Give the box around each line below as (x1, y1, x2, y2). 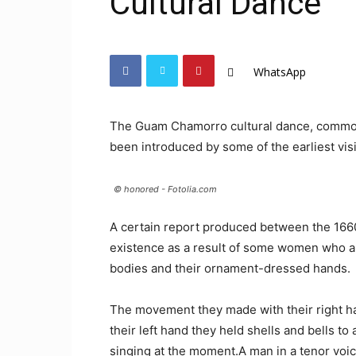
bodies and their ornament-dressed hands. (110, 261, 350, 276)
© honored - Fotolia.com (114, 184, 217, 195)
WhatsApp (253, 64, 306, 80)
